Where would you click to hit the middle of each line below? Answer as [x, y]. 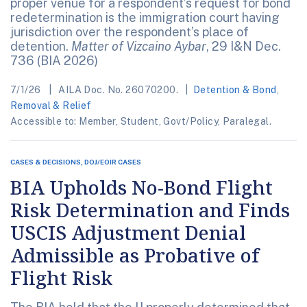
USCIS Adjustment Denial [128, 233]
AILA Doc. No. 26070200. [118, 90]
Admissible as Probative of [135, 255]
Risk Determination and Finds [150, 210]
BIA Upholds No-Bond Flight [142, 187]
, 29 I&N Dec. [244, 47]
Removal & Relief [51, 106]
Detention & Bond [235, 90]
